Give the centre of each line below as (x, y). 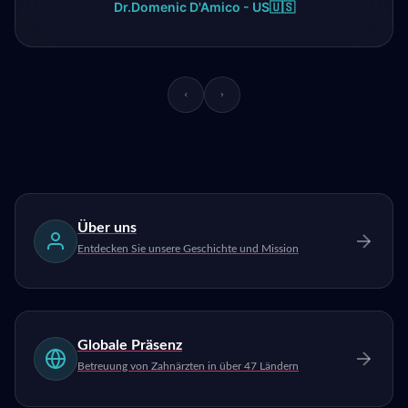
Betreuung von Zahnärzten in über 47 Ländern (188, 367)
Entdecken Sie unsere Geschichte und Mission (188, 248)
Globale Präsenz (130, 346)
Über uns (107, 227)
